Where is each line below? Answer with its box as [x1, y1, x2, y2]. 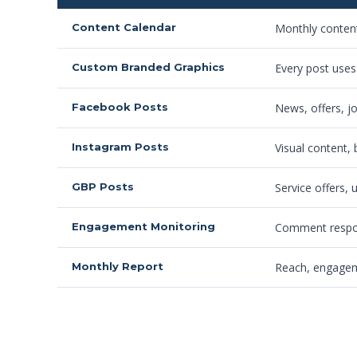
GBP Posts [72, 180, 134, 193]
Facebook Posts [72, 100, 168, 113]
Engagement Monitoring [72, 220, 215, 233]
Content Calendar [72, 21, 176, 33]
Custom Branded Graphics [72, 61, 225, 73]
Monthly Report [72, 260, 163, 273]
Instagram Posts [72, 140, 169, 153]
